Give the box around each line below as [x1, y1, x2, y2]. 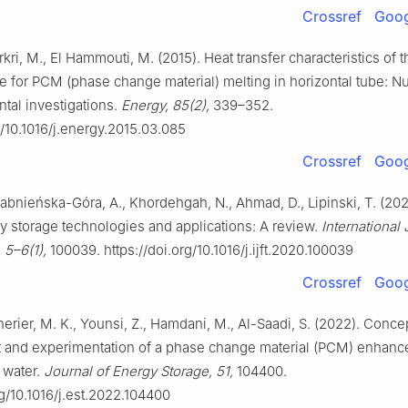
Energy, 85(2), [121, 97, 209, 115]
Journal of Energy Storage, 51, [44, 362, 233, 381]
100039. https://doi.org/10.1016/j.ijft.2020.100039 [46, 241, 353, 260]
